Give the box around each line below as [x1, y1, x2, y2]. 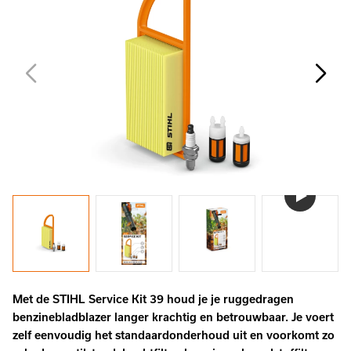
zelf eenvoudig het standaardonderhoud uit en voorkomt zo [13, 328, 335, 342]
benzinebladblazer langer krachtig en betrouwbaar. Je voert [13, 310, 334, 324]
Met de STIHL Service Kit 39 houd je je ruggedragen [13, 292, 294, 306]
